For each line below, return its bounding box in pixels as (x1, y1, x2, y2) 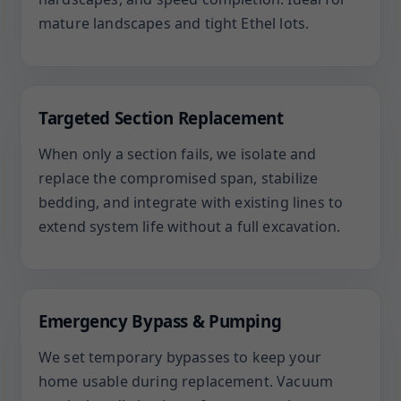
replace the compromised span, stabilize (38, 168, 319, 188)
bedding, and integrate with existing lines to (38, 192, 344, 212)
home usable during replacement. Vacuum (38, 371, 334, 391)
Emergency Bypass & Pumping (38, 310, 282, 332)
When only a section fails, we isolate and (38, 144, 317, 164)
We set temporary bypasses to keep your (38, 347, 322, 367)
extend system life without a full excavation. (38, 217, 341, 236)
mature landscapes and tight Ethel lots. (38, 13, 310, 33)
